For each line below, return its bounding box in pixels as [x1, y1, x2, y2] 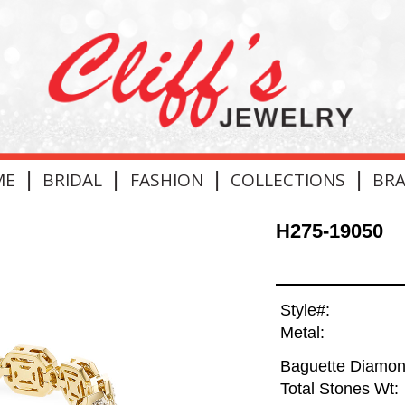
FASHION [129, 167, 203, 192]
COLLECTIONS [230, 167, 345, 192]
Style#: [279, 301, 330, 320]
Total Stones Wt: [279, 380, 399, 399]
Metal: [279, 324, 325, 343]
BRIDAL [42, 167, 103, 192]
